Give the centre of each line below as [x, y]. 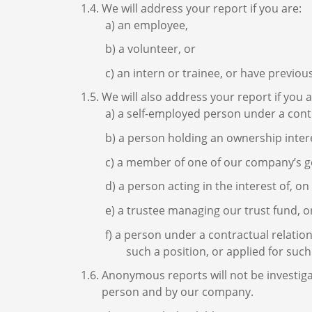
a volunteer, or [157, 49]
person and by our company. [178, 292]
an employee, [153, 25]
